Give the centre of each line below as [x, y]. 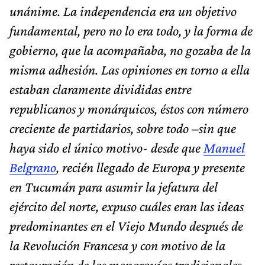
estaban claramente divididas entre [101, 89]
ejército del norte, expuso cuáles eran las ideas [127, 206]
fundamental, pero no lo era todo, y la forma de [131, 31]
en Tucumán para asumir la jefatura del [114, 187]
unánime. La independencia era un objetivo [123, 11]
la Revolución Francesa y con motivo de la [117, 245]
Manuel [224, 148]
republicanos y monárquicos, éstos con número [129, 109]
